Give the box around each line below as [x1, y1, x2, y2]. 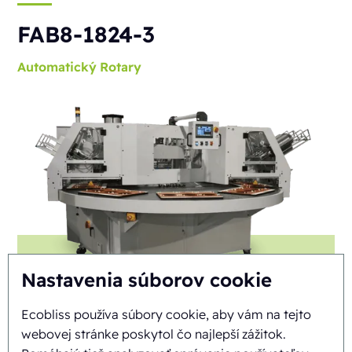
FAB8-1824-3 [17, 20, 156, 48]
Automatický [17, 58, 97, 75]
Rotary [100, 58, 142, 75]
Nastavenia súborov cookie [21, 268, 272, 291]
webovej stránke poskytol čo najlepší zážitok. [21, 326, 286, 342]
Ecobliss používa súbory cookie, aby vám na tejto [21, 306, 311, 322]
